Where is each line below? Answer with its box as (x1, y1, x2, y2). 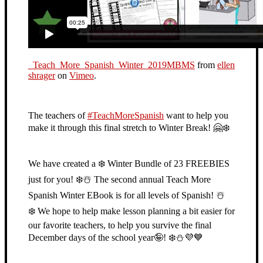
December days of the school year (28, 232, 154, 242)
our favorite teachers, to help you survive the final (28, 220, 211, 230)
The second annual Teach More (92, 174, 211, 184)
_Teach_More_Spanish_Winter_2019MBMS (28, 59, 195, 70)
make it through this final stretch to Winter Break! (28, 122, 213, 133)
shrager (28, 70, 55, 80)
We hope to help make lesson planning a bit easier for (35, 205, 235, 216)
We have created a (28, 158, 98, 168)
